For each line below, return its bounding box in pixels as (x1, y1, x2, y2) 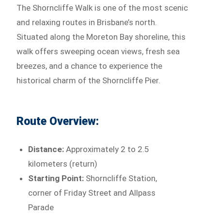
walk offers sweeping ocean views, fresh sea (16, 46, 180, 56)
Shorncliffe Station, (86, 173, 157, 183)
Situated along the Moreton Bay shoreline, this (16, 32, 186, 42)
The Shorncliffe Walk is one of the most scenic (16, 3, 188, 13)
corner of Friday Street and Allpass (28, 188, 156, 198)
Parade (28, 202, 54, 212)
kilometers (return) (28, 159, 98, 169)
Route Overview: (16, 115, 99, 128)
